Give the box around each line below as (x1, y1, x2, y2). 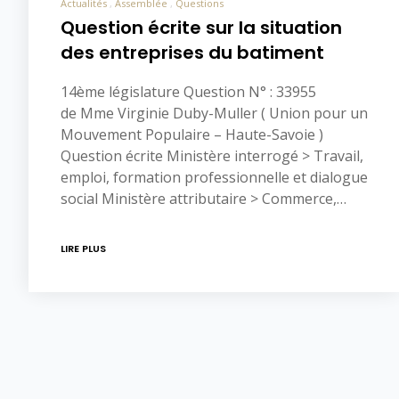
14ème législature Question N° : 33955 (61, 82, 316, 102)
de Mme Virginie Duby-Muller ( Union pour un (61, 103, 368, 124)
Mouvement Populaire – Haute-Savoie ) (61, 125, 323, 145)
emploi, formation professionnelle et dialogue (61, 167, 368, 188)
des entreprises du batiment (61, 40, 324, 66)
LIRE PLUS (61, 241, 106, 256)
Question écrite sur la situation (61, 15, 342, 41)
